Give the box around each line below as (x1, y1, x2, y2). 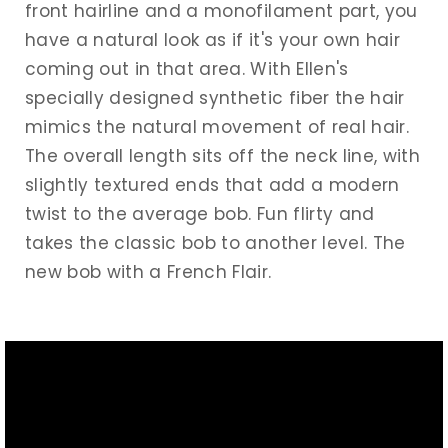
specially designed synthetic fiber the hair (25, 85, 405, 110)
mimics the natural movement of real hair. (25, 114, 409, 139)
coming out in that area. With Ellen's (25, 56, 349, 81)
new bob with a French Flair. (25, 259, 272, 284)
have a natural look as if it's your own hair (25, 27, 400, 52)
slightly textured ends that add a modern (25, 172, 400, 197)
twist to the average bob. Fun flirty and (25, 201, 375, 226)
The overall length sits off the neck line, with (25, 143, 420, 168)
